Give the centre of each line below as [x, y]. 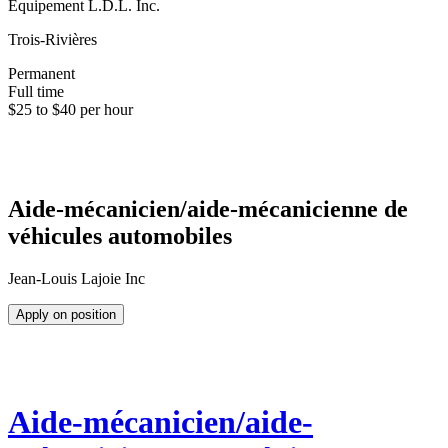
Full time [36, 92]
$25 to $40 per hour [70, 110]
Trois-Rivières [52, 40]
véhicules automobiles [120, 236]
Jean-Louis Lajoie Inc [76, 279]
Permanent [41, 74]
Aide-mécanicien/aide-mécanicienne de [208, 209]
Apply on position [66, 315]
